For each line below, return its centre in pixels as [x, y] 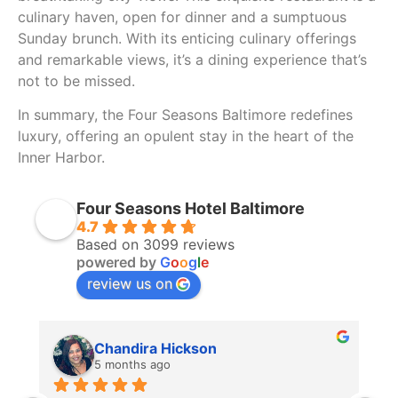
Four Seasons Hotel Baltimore [191, 208]
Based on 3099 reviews [155, 244]
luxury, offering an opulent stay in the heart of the [186, 136]
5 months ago [132, 364]
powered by [118, 262]
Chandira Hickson [155, 348]
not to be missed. [76, 80]
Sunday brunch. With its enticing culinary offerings [187, 38]
